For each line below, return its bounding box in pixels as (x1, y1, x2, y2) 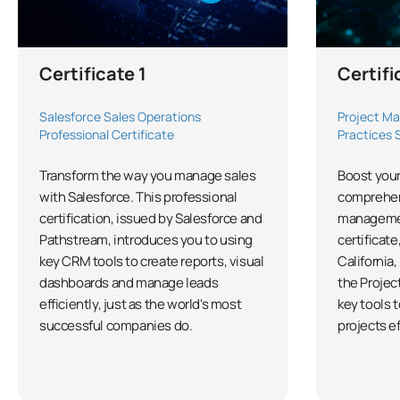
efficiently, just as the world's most (39, 294, 242, 313)
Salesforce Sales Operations (39, 107, 201, 125)
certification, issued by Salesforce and (39, 208, 262, 228)
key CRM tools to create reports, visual (39, 251, 264, 271)
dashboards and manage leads (39, 272, 219, 292)
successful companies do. (39, 315, 193, 335)
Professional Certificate (39, 125, 174, 143)
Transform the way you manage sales (39, 165, 256, 185)
